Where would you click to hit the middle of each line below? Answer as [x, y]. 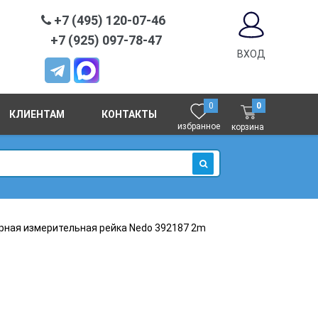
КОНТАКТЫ [129, 114]
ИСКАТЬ [214, 180]
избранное [199, 126]
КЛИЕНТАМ [37, 114]
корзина [248, 127]
